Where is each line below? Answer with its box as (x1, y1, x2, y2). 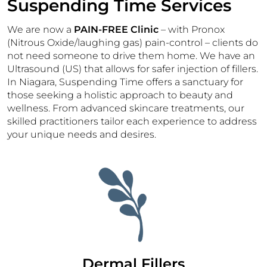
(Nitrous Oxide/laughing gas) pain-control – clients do (7, 36, 258, 48)
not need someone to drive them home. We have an (7, 49, 255, 61)
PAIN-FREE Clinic (74, 23, 159, 35)
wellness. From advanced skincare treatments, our (7, 102, 244, 114)
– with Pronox (159, 23, 225, 35)
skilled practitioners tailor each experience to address (7, 115, 257, 127)
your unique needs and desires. (7, 128, 156, 140)
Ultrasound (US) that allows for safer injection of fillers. (7, 63, 258, 74)
